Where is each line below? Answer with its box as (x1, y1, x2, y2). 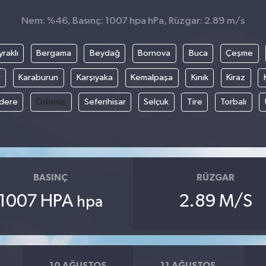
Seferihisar (84, 97, 126, 106)
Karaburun (18, 72, 59, 82)
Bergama (36, 48, 72, 58)
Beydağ (89, 48, 120, 58)
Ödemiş (36, 97, 66, 106)
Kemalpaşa (131, 72, 173, 82)
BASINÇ (33, 173, 68, 183)
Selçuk (144, 97, 169, 106)
